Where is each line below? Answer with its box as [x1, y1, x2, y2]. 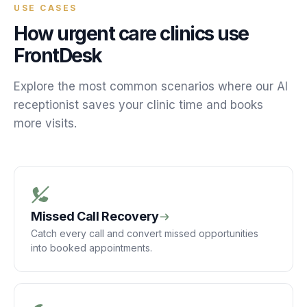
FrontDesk [14, 44, 102, 67]
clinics [160, 22, 214, 45]
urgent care [57, 22, 156, 45]
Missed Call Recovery [31, 209, 159, 223]
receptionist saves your [14, 98, 147, 112]
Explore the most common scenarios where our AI [14, 79, 288, 93]
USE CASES [14, 3, 77, 13]
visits [45, 116, 74, 130]
